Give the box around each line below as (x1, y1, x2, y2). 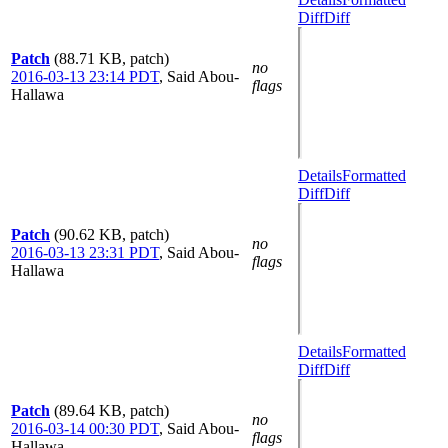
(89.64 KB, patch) (54, 402, 169, 419)
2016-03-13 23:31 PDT (11, 244, 159, 261)
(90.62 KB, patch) (54, 226, 169, 243)
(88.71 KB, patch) (54, 50, 169, 67)
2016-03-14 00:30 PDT (11, 420, 159, 437)
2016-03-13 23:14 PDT (11, 68, 159, 85)
